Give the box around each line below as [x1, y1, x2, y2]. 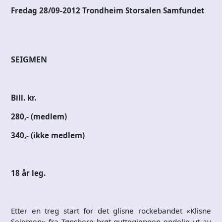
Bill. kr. [11, 92, 36, 103]
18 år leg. [11, 167, 46, 178]
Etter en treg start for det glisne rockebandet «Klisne [11, 205, 211, 216]
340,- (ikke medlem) [11, 130, 85, 140]
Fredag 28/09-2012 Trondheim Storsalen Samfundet [11, 5, 205, 15]
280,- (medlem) [11, 111, 67, 121]
